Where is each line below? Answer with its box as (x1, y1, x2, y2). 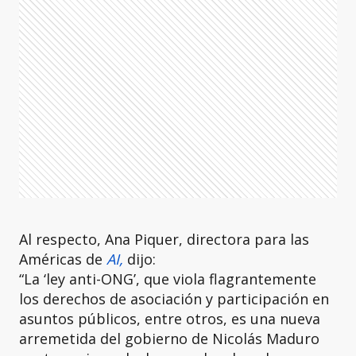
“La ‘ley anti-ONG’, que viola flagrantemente (19, 269, 316, 288)
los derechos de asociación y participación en (19, 289, 329, 308)
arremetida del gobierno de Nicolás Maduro (19, 329, 319, 348)
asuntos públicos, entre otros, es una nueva (19, 309, 320, 328)
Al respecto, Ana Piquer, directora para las (19, 230, 309, 249)
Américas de (19, 250, 106, 269)
